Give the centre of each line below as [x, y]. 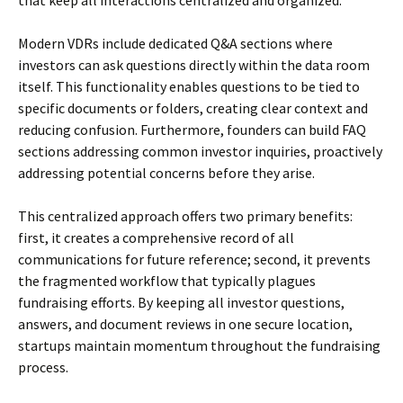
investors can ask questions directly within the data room [194, 65]
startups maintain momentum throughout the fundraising [199, 345]
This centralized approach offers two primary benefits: [185, 216]
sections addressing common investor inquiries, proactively [200, 151]
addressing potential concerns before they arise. [166, 173]
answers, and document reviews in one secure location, [185, 324]
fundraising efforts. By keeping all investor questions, [181, 302]
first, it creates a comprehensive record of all [156, 237]
